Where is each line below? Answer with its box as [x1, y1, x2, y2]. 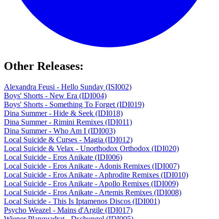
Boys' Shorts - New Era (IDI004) [4, 91, 107, 100]
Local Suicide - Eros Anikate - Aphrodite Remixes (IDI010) [4, 170, 188, 179]
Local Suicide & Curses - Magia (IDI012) [4, 135, 132, 144]
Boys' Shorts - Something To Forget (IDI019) [4, 100, 144, 109]
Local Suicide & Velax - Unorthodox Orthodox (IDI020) [4, 144, 179, 153]
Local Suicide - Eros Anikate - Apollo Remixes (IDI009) [4, 179, 178, 188]
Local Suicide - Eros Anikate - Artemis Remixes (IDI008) [4, 188, 181, 197]
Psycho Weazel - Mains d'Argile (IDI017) [4, 205, 132, 214]
